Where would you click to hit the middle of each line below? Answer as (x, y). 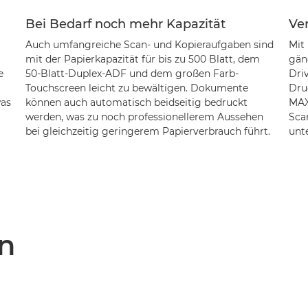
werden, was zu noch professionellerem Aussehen (144, 117)
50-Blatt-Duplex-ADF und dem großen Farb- (132, 74)
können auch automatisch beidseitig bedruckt (136, 102)
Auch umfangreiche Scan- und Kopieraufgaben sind (149, 45)
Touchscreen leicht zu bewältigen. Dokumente (136, 88)
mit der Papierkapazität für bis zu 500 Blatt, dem (142, 59)
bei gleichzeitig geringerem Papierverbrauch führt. (147, 131)
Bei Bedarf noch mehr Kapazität (125, 24)
